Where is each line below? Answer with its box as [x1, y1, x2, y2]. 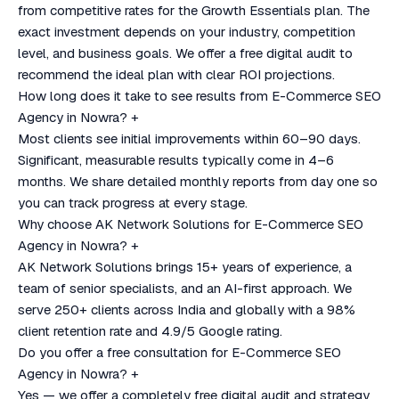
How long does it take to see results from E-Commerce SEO [18, 87, 381, 104]
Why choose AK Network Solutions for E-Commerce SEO [18, 216, 363, 232]
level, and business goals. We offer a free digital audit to [18, 45, 353, 61]
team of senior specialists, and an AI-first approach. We [18, 280, 352, 297]
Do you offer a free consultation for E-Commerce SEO [18, 344, 341, 361]
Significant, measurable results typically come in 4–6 [18, 151, 334, 168]
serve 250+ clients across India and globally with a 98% [18, 301, 355, 318]
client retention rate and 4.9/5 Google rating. [18, 322, 282, 339]
